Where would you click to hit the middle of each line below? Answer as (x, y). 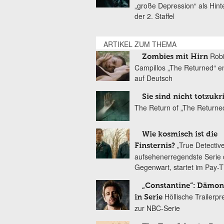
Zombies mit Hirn (175, 57)
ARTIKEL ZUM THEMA (140, 44)
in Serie (148, 197)
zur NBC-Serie (157, 208)
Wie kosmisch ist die (180, 134)
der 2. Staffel (154, 16)
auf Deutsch (153, 78)
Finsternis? (155, 146)
